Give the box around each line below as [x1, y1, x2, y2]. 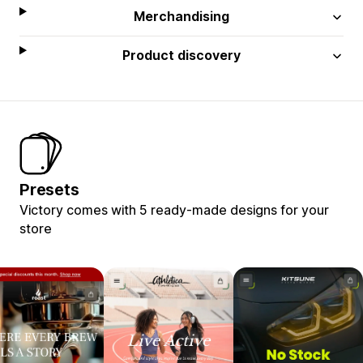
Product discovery [122, 46, 241, 63]
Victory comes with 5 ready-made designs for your [19, 201, 329, 218]
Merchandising [134, 7, 230, 24]
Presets [19, 179, 79, 199]
